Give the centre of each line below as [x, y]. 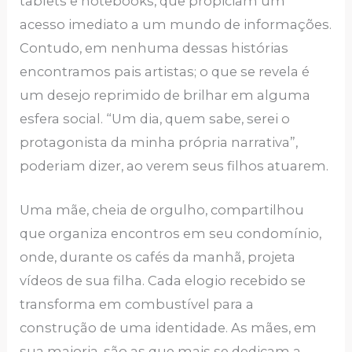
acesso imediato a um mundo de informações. [176, 24]
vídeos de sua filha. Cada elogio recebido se [163, 281]
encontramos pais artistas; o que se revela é [165, 71]
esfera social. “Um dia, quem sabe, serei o [155, 118]
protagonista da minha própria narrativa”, [159, 142]
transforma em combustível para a [137, 304]
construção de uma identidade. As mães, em [169, 328]
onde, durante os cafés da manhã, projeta [158, 257]
